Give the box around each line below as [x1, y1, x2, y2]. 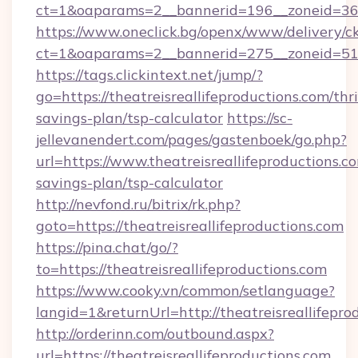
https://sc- [227, 109, 292, 127]
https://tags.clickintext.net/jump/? [36, 66, 263, 84]
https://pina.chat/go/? [36, 238, 178, 257]
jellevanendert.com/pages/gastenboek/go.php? [36, 130, 347, 149]
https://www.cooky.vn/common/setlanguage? [36, 281, 335, 300]
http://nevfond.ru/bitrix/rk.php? [36, 195, 241, 213]
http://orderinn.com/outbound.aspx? [36, 324, 274, 343]
